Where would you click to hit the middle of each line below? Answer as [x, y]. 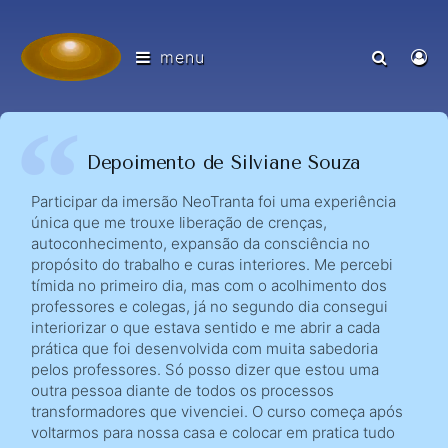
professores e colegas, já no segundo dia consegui [210, 306]
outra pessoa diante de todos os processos [183, 390]
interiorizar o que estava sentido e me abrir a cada [206, 327]
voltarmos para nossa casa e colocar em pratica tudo [213, 432]
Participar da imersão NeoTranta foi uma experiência [214, 201]
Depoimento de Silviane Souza [224, 162]
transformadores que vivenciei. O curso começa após [217, 411]
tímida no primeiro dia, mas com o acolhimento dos [209, 285]
